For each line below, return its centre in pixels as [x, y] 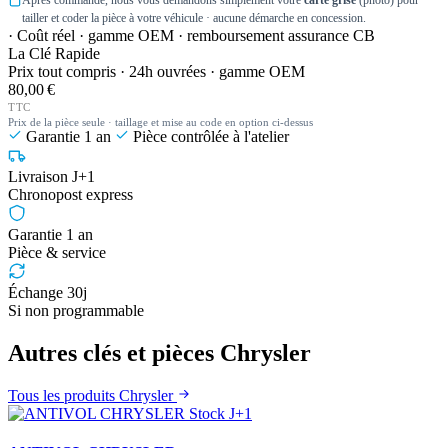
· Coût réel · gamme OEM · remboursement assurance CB [191, 36]
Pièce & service [57, 253]
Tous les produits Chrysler [92, 396]
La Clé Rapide [54, 54]
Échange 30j [47, 293]
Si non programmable [76, 311]
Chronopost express [70, 195]
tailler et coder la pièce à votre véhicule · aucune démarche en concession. [194, 18]
